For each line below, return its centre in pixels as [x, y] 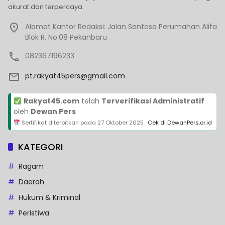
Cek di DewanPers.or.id [180, 123]
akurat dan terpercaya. [46, 7]
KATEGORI [40, 147]
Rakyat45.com [51, 101]
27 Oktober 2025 [120, 123]
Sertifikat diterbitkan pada [59, 123]
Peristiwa [34, 213]
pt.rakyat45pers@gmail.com [75, 76]
